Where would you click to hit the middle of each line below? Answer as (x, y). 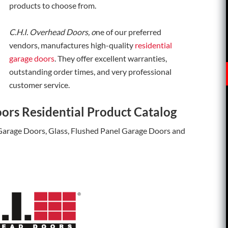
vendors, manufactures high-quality (72, 45)
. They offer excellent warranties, (111, 58)
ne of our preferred (129, 32)
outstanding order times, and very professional (90, 72)
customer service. (39, 85)
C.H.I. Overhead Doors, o (52, 32)
